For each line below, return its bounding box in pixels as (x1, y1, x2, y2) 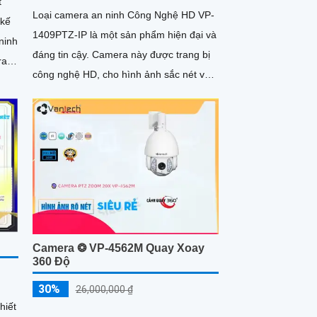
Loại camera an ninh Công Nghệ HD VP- (32, 9, 214, 21)
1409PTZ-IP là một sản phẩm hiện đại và (32, 29, 217, 41)
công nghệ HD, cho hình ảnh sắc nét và (32, 69, 210, 81)
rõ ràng (32, 88, 65, 100)
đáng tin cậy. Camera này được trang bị (32, 49, 92, 61)
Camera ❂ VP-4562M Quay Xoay (32, 241, 204, 254)
